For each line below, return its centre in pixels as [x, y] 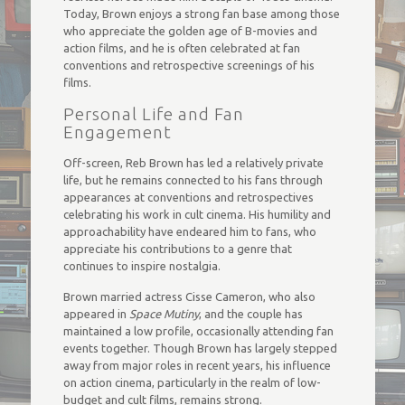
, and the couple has [250, 314]
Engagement [117, 132]
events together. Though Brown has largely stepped [200, 348]
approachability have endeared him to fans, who [189, 231]
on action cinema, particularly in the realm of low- [192, 382]
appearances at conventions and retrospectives [188, 197]
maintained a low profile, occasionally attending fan [198, 331]
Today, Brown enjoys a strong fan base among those [201, 14]
